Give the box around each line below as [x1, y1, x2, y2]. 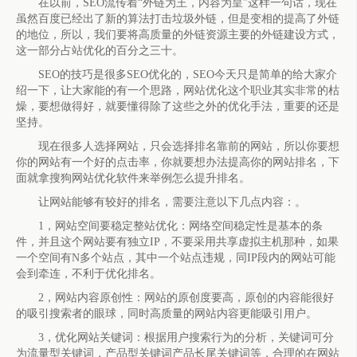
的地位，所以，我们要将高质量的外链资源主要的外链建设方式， [15, 29, 339, 41]
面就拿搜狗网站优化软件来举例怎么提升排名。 [15, 172, 250, 185]
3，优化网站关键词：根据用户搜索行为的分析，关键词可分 [15, 331, 334, 344]
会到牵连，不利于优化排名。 [15, 268, 161, 280]
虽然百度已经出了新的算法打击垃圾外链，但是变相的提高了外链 [15, 13, 339, 25]
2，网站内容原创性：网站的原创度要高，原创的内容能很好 [15, 292, 334, 304]
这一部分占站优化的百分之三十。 [15, 45, 183, 57]
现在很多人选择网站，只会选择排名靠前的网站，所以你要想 [15, 140, 339, 153]
